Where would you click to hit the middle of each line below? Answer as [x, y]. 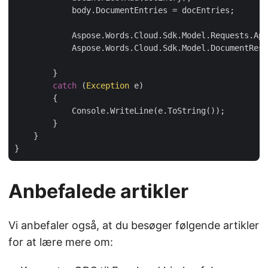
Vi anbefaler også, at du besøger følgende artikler [134, 226]
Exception [108, 86]
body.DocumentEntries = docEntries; [124, 10]
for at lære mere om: [61, 242]
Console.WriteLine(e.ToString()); [120, 111]
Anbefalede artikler [98, 191]
